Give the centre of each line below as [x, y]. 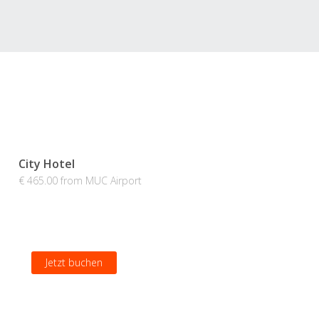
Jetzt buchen [74, 263]
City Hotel [47, 164]
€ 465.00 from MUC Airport [80, 181]
